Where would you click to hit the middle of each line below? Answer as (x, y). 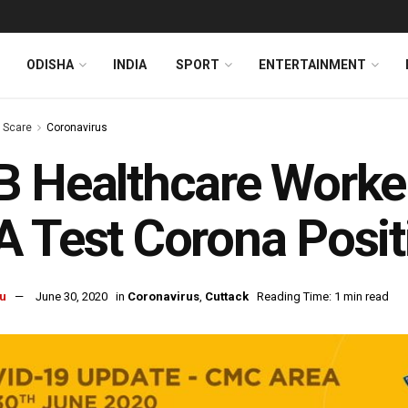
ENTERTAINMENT (312, 65)
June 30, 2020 (71, 297)
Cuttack (227, 297)
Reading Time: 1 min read (323, 297)
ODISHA (50, 65)
